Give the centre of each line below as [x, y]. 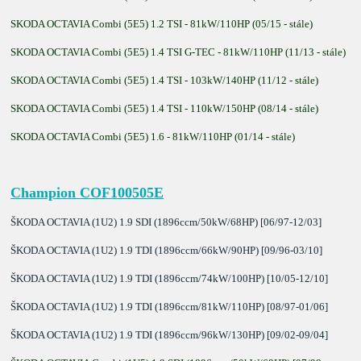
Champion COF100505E [87, 192]
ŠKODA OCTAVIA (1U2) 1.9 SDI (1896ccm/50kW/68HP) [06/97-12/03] [166, 222]
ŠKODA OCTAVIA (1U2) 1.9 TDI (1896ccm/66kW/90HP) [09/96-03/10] [167, 250]
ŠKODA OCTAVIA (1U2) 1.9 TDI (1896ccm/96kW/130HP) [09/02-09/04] [170, 334]
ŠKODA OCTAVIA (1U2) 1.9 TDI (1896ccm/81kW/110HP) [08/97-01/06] [170, 306]
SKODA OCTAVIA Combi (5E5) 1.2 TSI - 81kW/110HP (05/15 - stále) [162, 23]
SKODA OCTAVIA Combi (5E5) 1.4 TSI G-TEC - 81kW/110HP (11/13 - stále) [178, 52]
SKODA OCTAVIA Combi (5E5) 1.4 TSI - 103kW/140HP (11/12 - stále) [165, 80]
